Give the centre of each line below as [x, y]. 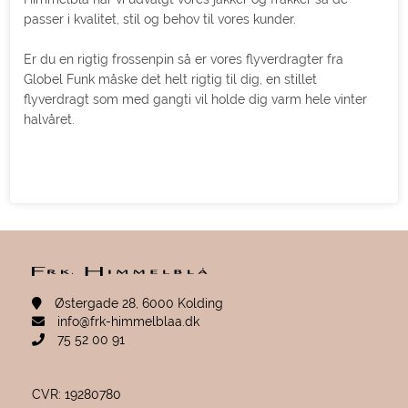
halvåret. [51, 120]
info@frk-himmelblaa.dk [126, 322]
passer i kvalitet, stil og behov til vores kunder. [162, 20]
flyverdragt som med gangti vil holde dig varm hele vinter [196, 100]
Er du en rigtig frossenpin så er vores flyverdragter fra [184, 60]
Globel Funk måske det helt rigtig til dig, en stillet [171, 80]
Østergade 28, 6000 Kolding [137, 304]
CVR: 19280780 [76, 395]
